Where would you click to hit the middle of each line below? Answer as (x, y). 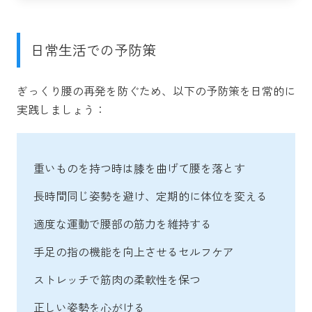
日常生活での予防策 (93, 49)
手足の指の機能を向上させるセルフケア (134, 251)
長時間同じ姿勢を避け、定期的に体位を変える (150, 195)
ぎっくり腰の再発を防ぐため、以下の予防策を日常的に (156, 90)
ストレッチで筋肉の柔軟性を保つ (117, 279)
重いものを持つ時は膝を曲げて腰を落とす (139, 167)
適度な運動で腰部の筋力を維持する (123, 223)
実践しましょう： (61, 109)
